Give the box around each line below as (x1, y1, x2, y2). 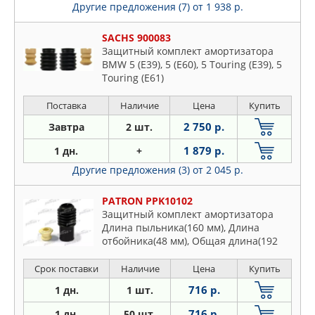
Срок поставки (34, 262, 98, 276)
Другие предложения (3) (72, 163, 193, 177)
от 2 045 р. (192, 163, 243, 177)
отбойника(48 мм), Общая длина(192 (102, 234, 278, 248)
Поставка (46, 99, 86, 112)
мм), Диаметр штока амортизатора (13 (102, 261, 288, 275)
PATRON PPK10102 (102, 194, 193, 208)
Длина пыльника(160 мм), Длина (102, 221, 259, 235)
